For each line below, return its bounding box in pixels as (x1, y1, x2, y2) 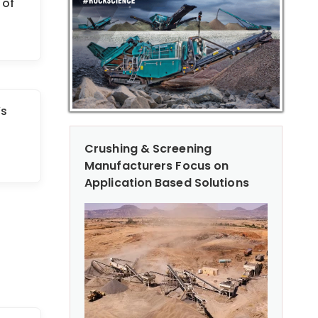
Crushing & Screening (84, 140, 212, 157)
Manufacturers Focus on (84, 157, 229, 174)
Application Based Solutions (84, 174, 249, 191)
